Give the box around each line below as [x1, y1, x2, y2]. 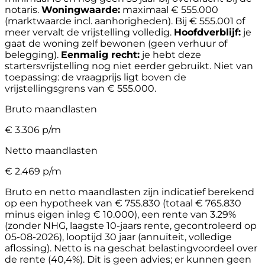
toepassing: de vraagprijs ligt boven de [5, 71, 186, 83]
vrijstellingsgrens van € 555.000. [5, 82, 156, 94]
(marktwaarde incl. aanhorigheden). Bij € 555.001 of [5, 15, 245, 27]
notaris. [5, 4, 39, 15]
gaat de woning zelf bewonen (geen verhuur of [5, 37, 227, 49]
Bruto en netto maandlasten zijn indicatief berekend [5, 186, 254, 198]
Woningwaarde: [41, 4, 120, 15]
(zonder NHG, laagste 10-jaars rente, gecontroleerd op [5, 219, 257, 231]
